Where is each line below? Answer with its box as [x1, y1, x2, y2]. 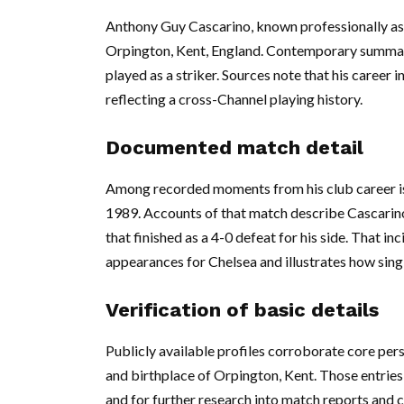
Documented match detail [106, 135, 363, 159]
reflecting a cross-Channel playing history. [106, 89, 363, 107]
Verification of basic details [106, 298, 379, 321]
